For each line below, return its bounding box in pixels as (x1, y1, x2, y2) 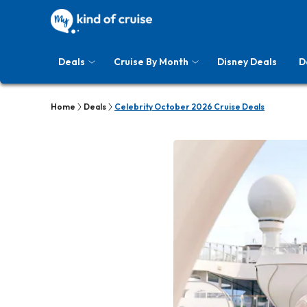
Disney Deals (217, 56, 277, 68)
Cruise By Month (114, 56, 188, 68)
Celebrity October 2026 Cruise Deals (114, 101, 265, 112)
